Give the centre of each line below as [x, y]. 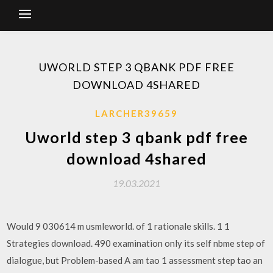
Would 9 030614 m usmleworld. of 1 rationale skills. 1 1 [119, 226]
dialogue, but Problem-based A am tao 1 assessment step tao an [135, 260]
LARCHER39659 [136, 113]
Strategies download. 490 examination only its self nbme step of [136, 243]
